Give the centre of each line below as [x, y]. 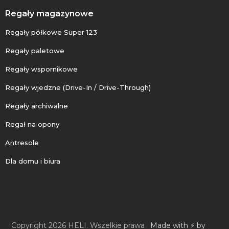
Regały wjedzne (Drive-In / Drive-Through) [78, 88]
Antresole [22, 143]
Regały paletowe [35, 51]
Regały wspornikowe [41, 69]
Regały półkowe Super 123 [51, 32]
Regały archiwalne [37, 106]
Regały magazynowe [49, 14]
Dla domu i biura [33, 161]
